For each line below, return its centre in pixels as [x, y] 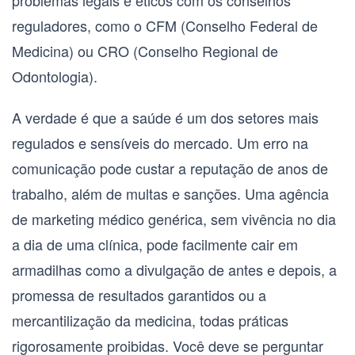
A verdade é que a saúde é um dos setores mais [165, 118]
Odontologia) [53, 76]
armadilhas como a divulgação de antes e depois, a [174, 270]
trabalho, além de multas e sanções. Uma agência [170, 194]
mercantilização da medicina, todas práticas [150, 321]
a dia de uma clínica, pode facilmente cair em [155, 244]
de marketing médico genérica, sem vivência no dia [174, 219]
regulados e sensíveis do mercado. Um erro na [160, 143]
